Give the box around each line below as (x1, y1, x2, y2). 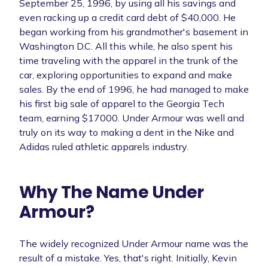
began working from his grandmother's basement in (19, 25, 248, 38)
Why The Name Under (19, 180, 204, 204)
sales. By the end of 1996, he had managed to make (19, 83, 249, 95)
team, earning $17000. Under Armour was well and (19, 111, 244, 124)
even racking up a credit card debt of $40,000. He (19, 11, 236, 23)
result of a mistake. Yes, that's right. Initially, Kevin (19, 251, 237, 264)
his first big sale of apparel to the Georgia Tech (19, 97, 224, 109)
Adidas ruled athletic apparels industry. (19, 140, 191, 153)
